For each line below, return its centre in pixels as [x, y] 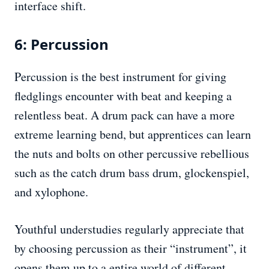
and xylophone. [51, 192]
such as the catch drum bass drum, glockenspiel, [132, 173]
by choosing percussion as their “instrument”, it [131, 249]
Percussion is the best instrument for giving [120, 77]
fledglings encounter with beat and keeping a [123, 96]
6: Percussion [62, 44]
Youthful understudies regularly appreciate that [129, 229]
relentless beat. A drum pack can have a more [125, 115]
